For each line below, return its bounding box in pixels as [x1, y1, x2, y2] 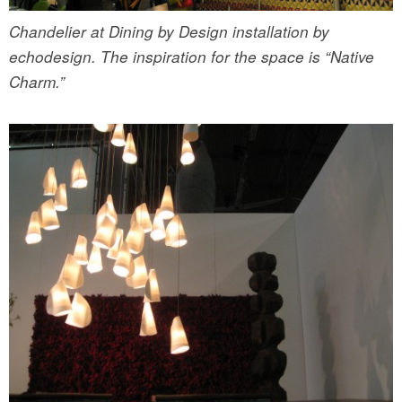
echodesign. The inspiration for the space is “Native [9, 46, 374, 68]
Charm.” [9, 71, 65, 93]
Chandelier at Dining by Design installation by [9, 21, 329, 43]
